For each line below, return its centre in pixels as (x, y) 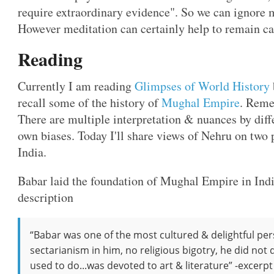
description (46, 197)
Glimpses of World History (202, 86)
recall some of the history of (90, 102)
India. (32, 152)
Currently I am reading (76, 86)
